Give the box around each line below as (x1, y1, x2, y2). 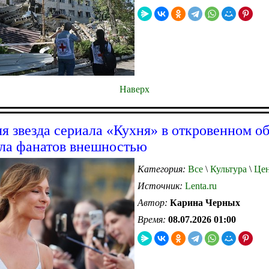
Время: (138, 214, 168, 225)
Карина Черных (170, 197, 240, 208)
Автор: (138, 197, 170, 208)
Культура (208, 163, 247, 174)
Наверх (119, 83, 150, 94)
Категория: (138, 163, 188, 174)
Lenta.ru (185, 180, 217, 191)
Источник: (138, 180, 185, 191)
